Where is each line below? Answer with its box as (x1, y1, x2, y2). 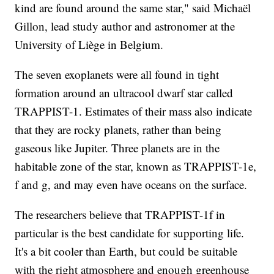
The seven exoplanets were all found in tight (15, 67, 220, 83)
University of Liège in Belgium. (15, 37, 168, 53)
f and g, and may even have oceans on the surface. (15, 177, 251, 193)
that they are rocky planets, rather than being (15, 122, 222, 138)
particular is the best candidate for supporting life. (15, 225, 245, 241)
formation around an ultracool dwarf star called (15, 85, 234, 101)
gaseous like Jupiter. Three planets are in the (15, 140, 220, 156)
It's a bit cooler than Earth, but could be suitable (15, 243, 238, 259)
